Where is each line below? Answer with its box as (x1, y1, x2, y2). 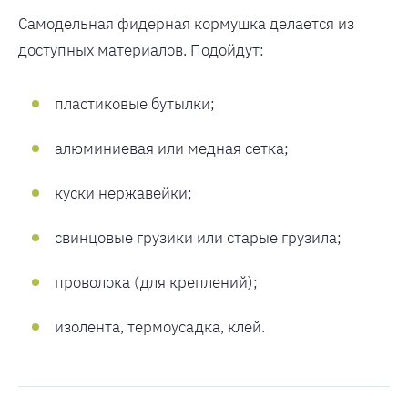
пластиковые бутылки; (55, 94, 215, 114)
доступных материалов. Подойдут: (18, 40, 264, 60)
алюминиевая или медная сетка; (55, 138, 289, 158)
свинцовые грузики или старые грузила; (55, 228, 342, 248)
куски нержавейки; (55, 183, 192, 203)
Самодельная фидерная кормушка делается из (18, 14, 354, 34)
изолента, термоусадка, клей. (55, 317, 265, 337)
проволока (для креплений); (55, 272, 258, 292)
